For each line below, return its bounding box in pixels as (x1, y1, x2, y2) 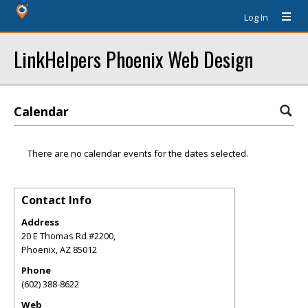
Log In (244, 11, 268, 23)
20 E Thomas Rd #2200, (21, 230, 115, 242)
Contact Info (21, 192, 91, 208)
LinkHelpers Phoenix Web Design (14, 44, 253, 74)
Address (21, 216, 59, 228)
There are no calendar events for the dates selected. (27, 147, 248, 159)
